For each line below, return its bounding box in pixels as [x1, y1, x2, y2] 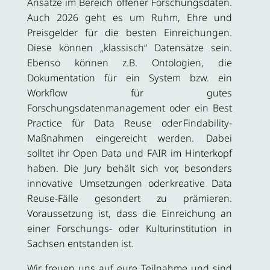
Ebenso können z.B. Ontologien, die [27, 56, 233, 70]
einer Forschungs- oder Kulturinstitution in [27, 222, 233, 236]
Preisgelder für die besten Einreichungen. [27, 26, 233, 40]
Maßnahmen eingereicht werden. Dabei [27, 131, 233, 145]
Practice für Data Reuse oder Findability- [27, 116, 233, 130]
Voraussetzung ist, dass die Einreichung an [27, 207, 233, 221]
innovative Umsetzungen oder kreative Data [27, 177, 233, 190]
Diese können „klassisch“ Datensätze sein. [27, 41, 233, 55]
